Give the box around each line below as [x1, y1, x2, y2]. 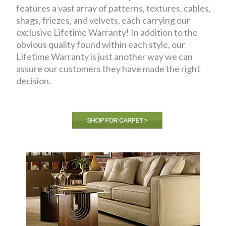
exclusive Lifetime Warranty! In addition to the [16, 27, 198, 38]
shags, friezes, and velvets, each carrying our [16, 15, 191, 26]
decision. [16, 75, 51, 86]
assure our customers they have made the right [16, 63, 201, 74]
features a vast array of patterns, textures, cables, [16, 3, 211, 14]
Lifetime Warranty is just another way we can [16, 51, 193, 62]
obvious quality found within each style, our [16, 39, 186, 50]
